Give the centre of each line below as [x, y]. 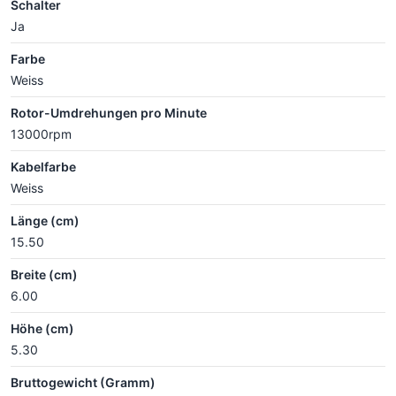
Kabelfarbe [43, 166]
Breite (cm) [44, 274]
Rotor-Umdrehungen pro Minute [109, 112]
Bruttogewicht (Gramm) [83, 382]
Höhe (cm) [42, 328]
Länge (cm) [45, 220]
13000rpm [41, 133]
